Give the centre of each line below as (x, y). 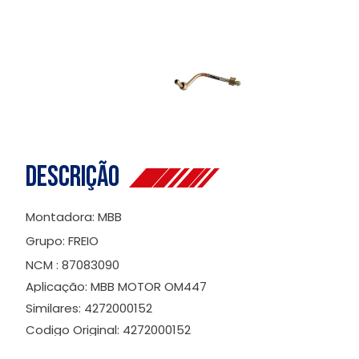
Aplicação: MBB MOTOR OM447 (116, 287)
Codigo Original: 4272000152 (108, 330)
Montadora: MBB (74, 217)
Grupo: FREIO (62, 241)
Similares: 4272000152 (89, 309)
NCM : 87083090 (73, 265)
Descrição (77, 178)
